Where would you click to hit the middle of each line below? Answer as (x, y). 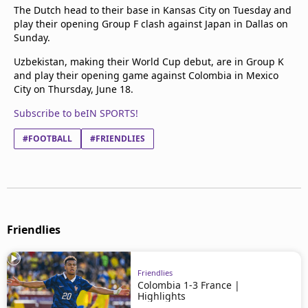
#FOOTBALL (47, 139)
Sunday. (32, 37)
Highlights (162, 296)
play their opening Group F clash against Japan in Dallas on (151, 24)
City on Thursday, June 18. (74, 89)
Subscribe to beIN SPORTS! (76, 113)
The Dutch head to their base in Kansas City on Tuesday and (153, 10)
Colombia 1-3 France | (189, 285)
